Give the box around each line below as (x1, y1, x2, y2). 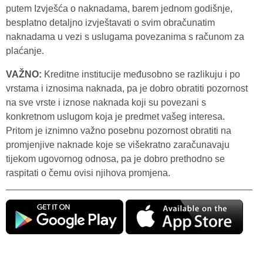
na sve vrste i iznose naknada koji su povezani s (6, 97, 206, 107)
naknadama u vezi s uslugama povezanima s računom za (6, 32, 244, 42)
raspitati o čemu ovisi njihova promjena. (6, 168, 170, 178)
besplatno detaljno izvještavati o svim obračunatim (6, 18, 215, 28)
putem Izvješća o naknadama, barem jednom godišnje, (6, 4, 232, 14)
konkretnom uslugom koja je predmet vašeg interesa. (6, 112, 225, 122)
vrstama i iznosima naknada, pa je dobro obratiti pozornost (6, 83, 248, 93)
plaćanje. (6, 46, 44, 56)
